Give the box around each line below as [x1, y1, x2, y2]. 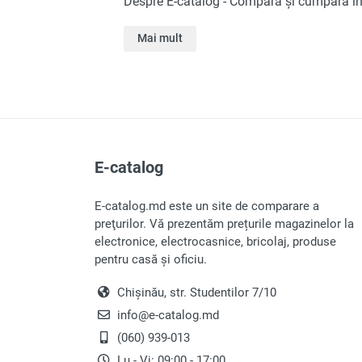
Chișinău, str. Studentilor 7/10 [114, 285, 276, 300]
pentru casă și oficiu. [95, 252, 207, 267]
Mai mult [137, 31, 183, 44]
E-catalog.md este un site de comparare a [95, 199, 319, 213]
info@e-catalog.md [114, 308, 219, 322]
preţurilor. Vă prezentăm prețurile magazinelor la [95, 217, 354, 231]
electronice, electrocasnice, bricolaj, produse [95, 234, 336, 249]
